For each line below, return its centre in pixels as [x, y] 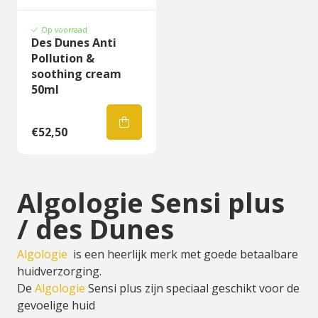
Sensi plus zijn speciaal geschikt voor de [192, 288]
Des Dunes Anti [74, 43]
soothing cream [76, 74]
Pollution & [63, 58]
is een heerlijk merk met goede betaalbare [184, 254]
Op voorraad [64, 30]
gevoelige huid [56, 305]
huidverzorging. [59, 271]
